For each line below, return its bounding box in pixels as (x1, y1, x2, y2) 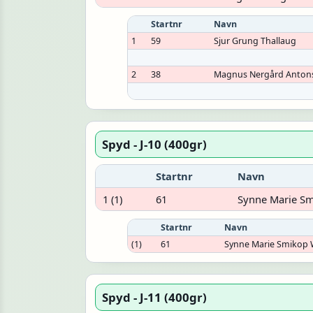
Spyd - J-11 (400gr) (102, 289, 208, 305)
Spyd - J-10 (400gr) (102, 136, 208, 152)
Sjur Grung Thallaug (214, 35, 297, 48)
